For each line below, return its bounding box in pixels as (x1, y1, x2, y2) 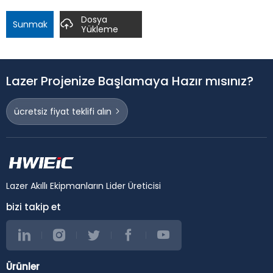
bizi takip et (6, 200, 61, 213)
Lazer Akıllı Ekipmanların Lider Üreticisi (6, 179, 161, 192)
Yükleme (80, 23, 118, 36)
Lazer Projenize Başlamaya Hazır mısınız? (6, 72, 253, 90)
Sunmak (12, 18, 48, 31)
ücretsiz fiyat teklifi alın (13, 105, 112, 118)
